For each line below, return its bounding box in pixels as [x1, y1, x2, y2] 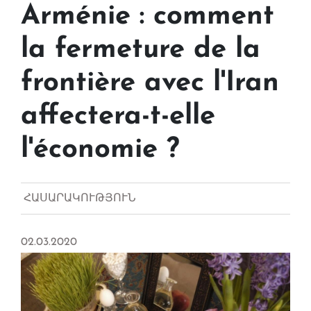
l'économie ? [21, 136, 180, 165]
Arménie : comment [21, 3, 274, 31]
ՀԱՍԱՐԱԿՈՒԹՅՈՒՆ [24, 193, 136, 205]
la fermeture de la [21, 36, 260, 65]
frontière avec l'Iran [21, 69, 279, 98]
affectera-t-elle [21, 103, 215, 131]
